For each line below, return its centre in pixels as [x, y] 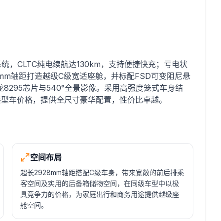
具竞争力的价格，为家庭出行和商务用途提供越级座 [100, 194]
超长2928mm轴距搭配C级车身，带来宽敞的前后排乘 [102, 172]
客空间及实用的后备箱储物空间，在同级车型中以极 [100, 183]
